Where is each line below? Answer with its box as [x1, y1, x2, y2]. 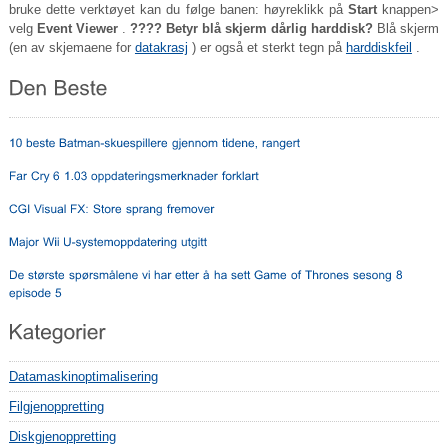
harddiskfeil [345, 39, 412, 55]
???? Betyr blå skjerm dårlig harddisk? [130, 20, 374, 36]
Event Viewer [36, 20, 118, 36]
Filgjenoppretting [8, 398, 104, 414]
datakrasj [134, 39, 188, 55]
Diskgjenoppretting [8, 428, 116, 444]
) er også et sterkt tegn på [187, 39, 346, 55]
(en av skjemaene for [8, 39, 135, 55]
